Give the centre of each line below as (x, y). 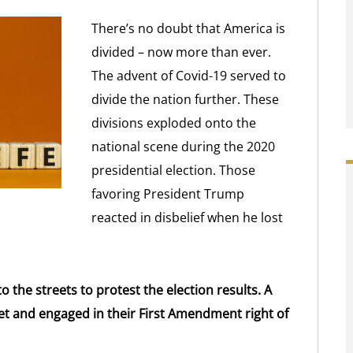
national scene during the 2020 (184, 147)
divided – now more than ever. (182, 52)
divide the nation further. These (186, 99)
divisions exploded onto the (174, 123)
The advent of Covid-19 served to (189, 76)
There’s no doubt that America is (189, 28)
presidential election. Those (174, 170)
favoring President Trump (168, 194)
